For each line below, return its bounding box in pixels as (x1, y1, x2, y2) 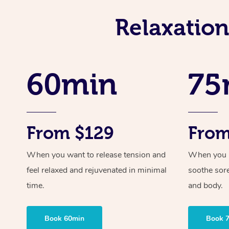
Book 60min (44, 213, 84, 223)
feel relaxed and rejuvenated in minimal (27, 164, 167, 176)
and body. (188, 179, 223, 191)
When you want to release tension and (27, 149, 166, 161)
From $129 (27, 123, 114, 143)
